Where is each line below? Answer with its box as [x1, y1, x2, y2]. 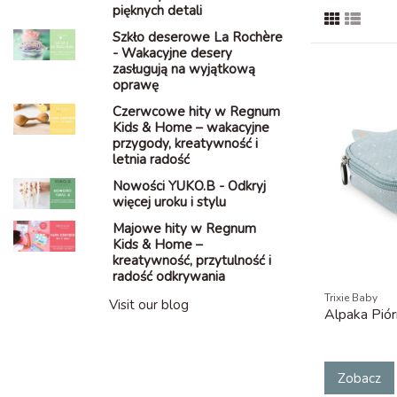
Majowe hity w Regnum [112, 220, 256, 238]
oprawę [112, 76, 159, 95]
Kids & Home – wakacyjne [112, 119, 269, 137]
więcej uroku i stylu [112, 193, 226, 212]
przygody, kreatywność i [112, 135, 258, 153]
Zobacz [338, 369, 381, 387]
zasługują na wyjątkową [112, 60, 255, 79]
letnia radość [112, 151, 190, 169]
